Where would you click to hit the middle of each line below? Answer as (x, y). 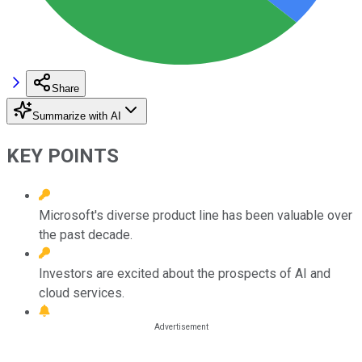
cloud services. (82, 293)
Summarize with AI (77, 116)
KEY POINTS (63, 156)
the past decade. (86, 234)
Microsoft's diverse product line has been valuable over (196, 215)
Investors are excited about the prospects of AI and (185, 273)
